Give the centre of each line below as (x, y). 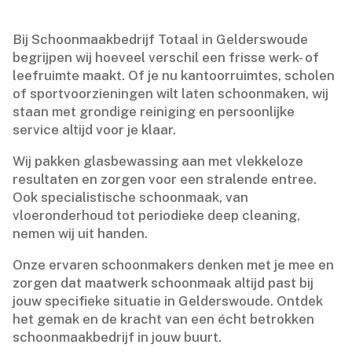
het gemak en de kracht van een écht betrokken (164, 319)
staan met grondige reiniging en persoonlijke (154, 111)
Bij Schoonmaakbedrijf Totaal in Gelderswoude (161, 39)
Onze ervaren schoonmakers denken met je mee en (174, 264)
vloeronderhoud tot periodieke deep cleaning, (157, 215)
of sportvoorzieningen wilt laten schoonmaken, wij (171, 93)
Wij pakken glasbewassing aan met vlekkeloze (158, 161)
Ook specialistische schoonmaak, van (131, 197)
